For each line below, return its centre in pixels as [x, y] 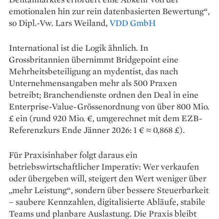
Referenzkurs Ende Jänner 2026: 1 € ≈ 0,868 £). [97, 130]
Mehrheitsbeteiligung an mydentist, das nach [93, 71]
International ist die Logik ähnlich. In [78, 47]
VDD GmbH [133, 22]
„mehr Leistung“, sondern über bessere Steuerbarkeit [109, 190]
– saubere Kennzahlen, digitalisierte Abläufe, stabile [107, 201]
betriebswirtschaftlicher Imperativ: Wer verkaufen [104, 166]
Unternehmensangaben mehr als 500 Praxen [93, 83]
